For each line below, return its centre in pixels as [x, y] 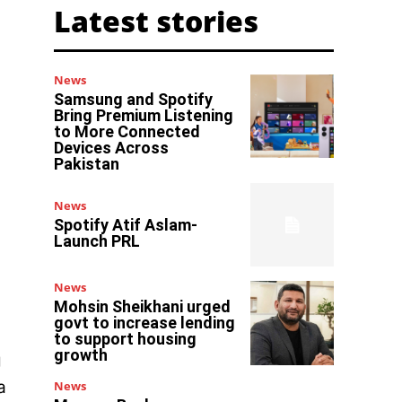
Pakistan [87, 164]
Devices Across [112, 148]
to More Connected [127, 131]
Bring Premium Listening [144, 115]
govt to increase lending [145, 323]
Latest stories [157, 21]
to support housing [126, 339]
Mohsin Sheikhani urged [143, 307]
